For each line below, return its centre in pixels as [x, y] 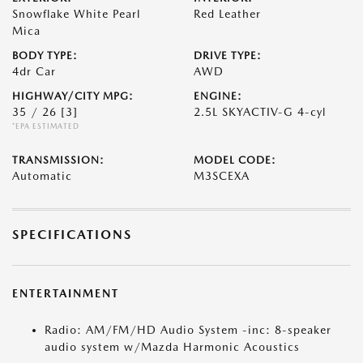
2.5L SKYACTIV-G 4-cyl [260, 112]
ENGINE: [218, 96]
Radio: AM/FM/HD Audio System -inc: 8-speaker [188, 330]
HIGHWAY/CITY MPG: [73, 96]
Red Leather [227, 14]
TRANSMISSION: [58, 160]
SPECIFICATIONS [72, 235]
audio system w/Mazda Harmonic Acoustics [172, 347]
